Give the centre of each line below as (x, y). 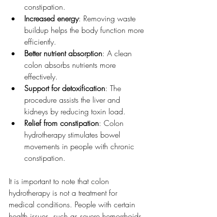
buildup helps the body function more (85, 30)
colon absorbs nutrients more (71, 65)
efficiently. (43, 42)
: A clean (118, 54)
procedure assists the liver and (73, 100)
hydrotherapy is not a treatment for (64, 193)
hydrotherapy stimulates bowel (73, 135)
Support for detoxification (65, 88)
